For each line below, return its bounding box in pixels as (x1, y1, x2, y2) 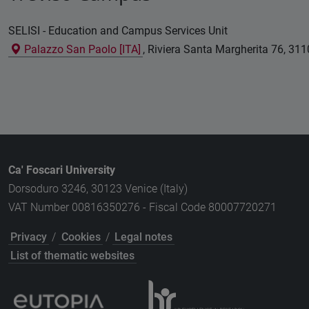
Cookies (61, 230, 101, 243)
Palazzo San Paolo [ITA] (21, 43, 141, 57)
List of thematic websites (10, 248, 135, 262)
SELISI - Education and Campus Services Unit (8, 24, 228, 38)
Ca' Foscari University (8, 163, 115, 177)
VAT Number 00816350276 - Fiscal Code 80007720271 (8, 200, 277, 214)
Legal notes (114, 230, 172, 243)
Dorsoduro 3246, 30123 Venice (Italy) (8, 181, 188, 195)
